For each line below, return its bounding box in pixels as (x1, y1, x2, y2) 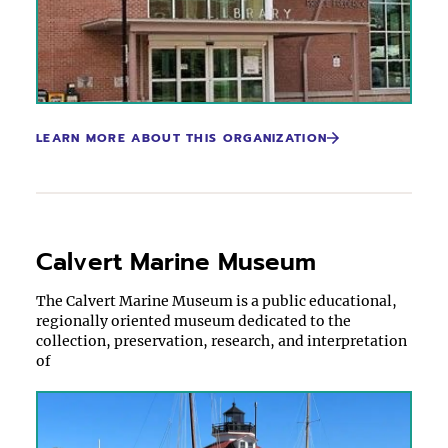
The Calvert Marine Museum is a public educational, (36, 292, 397, 310)
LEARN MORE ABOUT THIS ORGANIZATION (36, 129, 328, 147)
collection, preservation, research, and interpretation (36, 332, 407, 350)
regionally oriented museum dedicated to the (36, 312, 351, 330)
